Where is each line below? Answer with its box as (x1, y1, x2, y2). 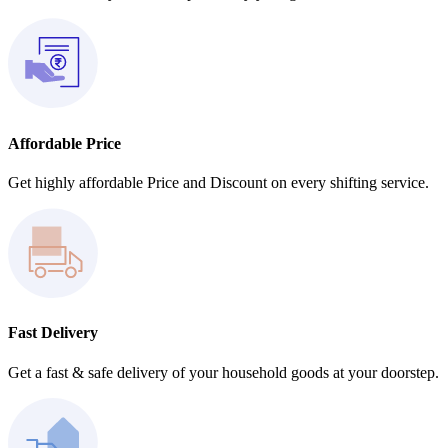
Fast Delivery (8, 324, 98, 342)
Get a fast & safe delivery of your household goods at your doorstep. (8, 363, 439, 381)
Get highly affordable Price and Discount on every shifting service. (8, 173, 429, 191)
